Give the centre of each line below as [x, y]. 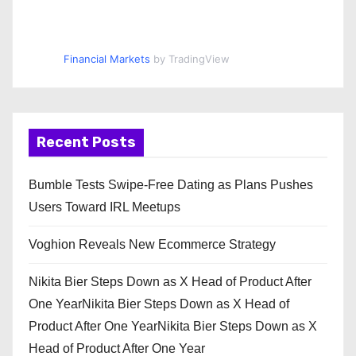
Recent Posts [86, 143]
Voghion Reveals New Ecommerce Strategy [152, 245]
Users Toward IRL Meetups [104, 207]
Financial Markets [106, 59]
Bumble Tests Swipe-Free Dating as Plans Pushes [171, 185]
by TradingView [190, 59]
